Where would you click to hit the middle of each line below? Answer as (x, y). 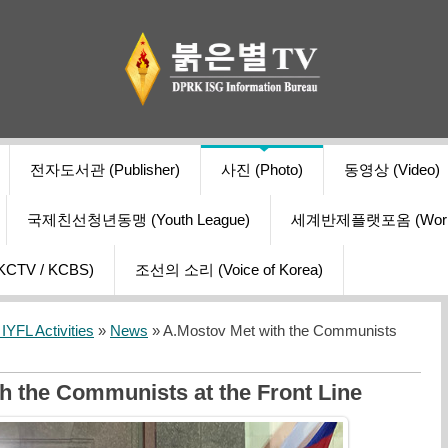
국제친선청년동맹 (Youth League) (138, 220)
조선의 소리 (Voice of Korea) (229, 270)
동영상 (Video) (392, 170)
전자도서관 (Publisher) (105, 170)
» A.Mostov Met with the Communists (272, 331)
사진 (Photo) (262, 170)
